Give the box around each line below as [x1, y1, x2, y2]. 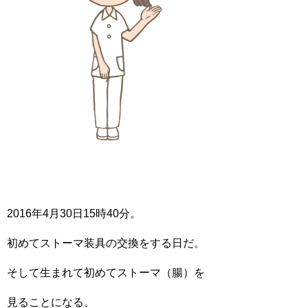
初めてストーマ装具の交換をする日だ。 [7, 237, 205, 249]
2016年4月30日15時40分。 [7, 208, 141, 219]
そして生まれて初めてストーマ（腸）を [7, 267, 205, 278]
